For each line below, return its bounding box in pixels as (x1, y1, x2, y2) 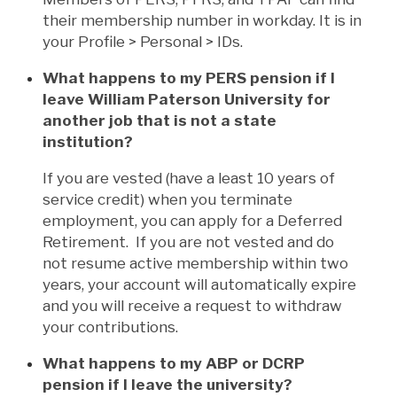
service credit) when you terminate (43, 190, 292, 208)
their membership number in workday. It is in (43, 11, 362, 29)
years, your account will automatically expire (43, 275, 356, 293)
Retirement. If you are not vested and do (43, 232, 334, 251)
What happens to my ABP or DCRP (43, 354, 305, 372)
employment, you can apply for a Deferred (43, 211, 342, 230)
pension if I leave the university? (43, 375, 292, 393)
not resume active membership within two (43, 253, 348, 272)
